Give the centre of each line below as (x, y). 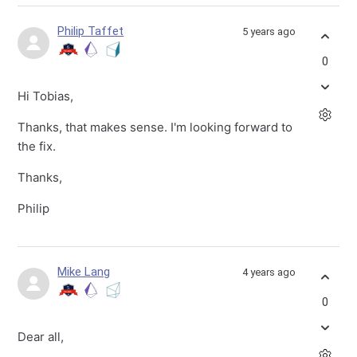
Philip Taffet (91, 31)
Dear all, (43, 337)
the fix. (37, 147)
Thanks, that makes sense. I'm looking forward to (155, 127)
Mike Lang (84, 272)
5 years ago (269, 32)
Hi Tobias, (46, 96)
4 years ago (269, 273)
